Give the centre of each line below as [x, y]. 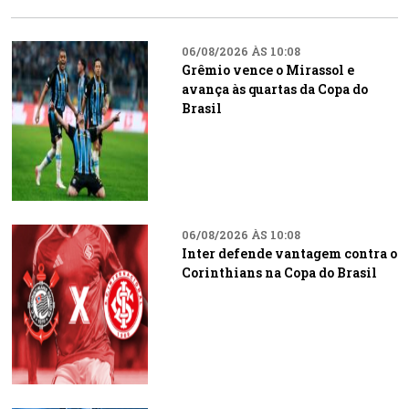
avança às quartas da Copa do [274, 89]
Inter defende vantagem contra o [289, 253]
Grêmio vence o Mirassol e [267, 70]
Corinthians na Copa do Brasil [279, 273]
